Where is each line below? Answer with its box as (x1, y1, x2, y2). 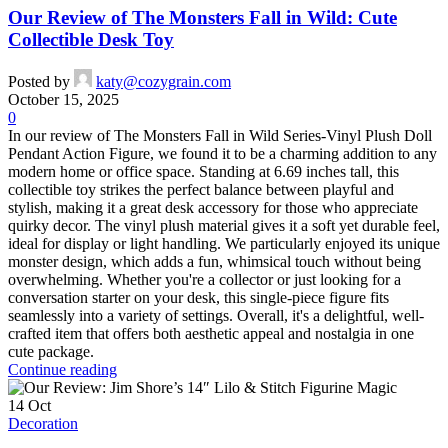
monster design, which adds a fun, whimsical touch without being (8, 253, 421, 271)
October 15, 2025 (8, 91, 119, 109)
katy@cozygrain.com (96, 73, 231, 91)
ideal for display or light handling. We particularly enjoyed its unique (8, 235, 440, 253)
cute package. (8, 343, 94, 361)
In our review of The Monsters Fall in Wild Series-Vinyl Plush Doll (8, 127, 432, 145)
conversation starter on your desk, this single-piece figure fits (8, 289, 389, 307)
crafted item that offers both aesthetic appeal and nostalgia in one (8, 325, 414, 343)
